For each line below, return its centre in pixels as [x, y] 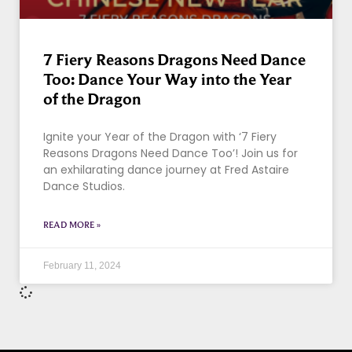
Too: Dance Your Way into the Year [167, 80]
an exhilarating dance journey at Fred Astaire [166, 170]
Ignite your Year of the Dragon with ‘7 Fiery [160, 137]
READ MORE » [72, 225]
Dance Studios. [84, 187]
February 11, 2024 [82, 266]
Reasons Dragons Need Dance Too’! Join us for [170, 154]
